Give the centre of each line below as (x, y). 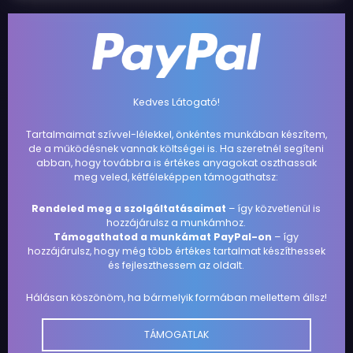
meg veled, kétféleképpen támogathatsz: (176, 176)
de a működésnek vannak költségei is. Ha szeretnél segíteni (176, 148)
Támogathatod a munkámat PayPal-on (163, 237)
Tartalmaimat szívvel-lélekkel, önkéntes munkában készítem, (176, 134)
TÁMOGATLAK (176, 335)
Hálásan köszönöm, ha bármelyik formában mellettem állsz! (176, 297)
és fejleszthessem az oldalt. (176, 266)
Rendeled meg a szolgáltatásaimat (129, 209)
